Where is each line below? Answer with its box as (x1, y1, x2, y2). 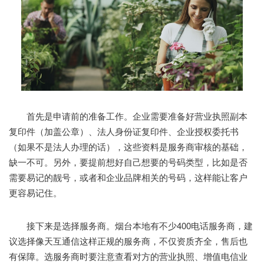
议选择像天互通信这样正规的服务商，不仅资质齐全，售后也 (9, 234, 247, 247)
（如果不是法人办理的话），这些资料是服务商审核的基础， (9, 140, 247, 153)
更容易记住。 (9, 186, 62, 199)
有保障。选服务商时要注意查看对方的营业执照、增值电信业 (9, 249, 247, 262)
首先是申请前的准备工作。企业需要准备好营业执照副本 (9, 109, 247, 122)
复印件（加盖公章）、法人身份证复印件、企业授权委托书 (9, 124, 239, 137)
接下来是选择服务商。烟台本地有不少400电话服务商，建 (9, 219, 253, 232)
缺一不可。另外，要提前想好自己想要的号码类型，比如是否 (9, 155, 247, 168)
